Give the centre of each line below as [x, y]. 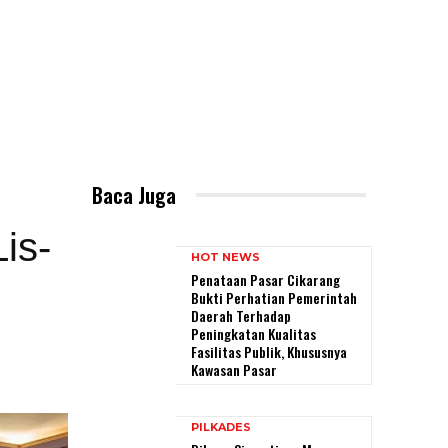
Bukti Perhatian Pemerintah [274, 297]
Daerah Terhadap [241, 315]
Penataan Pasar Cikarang [265, 279]
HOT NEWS [225, 256]
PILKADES [221, 426]
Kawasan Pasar [234, 369]
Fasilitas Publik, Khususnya [269, 351]
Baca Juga [134, 194]
